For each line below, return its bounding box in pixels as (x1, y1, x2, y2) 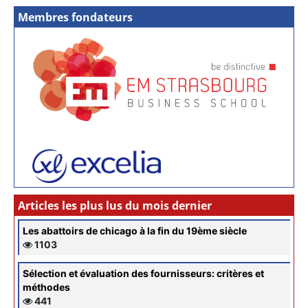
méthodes (22, 280, 70, 293)
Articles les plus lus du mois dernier (17, 197, 212, 213)
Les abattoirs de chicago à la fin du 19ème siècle (22, 224, 247, 236)
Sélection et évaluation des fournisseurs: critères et (22, 267, 264, 279)
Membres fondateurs (17, 9, 133, 25)
